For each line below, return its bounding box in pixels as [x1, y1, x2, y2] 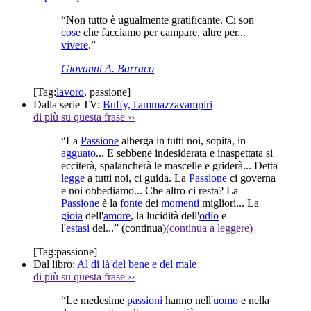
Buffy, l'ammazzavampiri [103, 98, 212, 110]
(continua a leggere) [166, 221, 253, 234]
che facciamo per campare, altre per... [81, 26, 246, 38]
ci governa [227, 171, 276, 184]
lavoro [56, 85, 84, 98]
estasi [66, 221, 90, 234]
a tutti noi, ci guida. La [85, 171, 189, 184]
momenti [161, 196, 199, 209]
